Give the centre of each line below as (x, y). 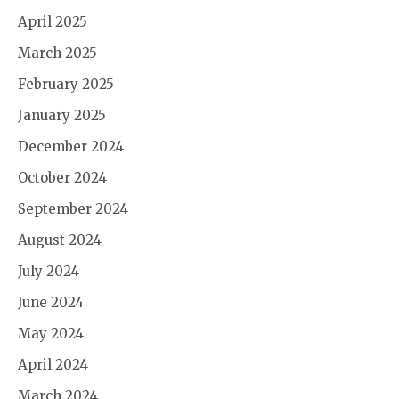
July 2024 (49, 271)
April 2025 (53, 22)
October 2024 (62, 178)
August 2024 (60, 240)
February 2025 (66, 84)
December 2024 (71, 147)
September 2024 (73, 209)
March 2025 (57, 53)
